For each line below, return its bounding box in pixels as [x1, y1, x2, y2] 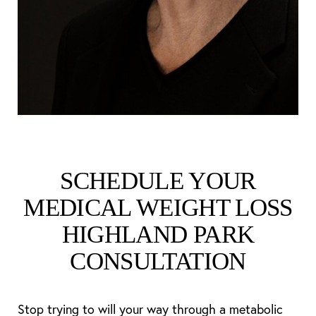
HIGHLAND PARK [61, 221, 255, 248]
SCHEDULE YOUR [60, 167, 256, 195]
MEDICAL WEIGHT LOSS [23, 194, 293, 221]
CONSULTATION [70, 248, 246, 275]
